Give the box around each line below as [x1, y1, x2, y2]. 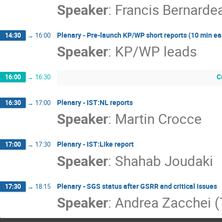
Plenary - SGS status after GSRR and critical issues [57, 181, 217, 191]
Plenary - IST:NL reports [57, 97, 133, 107]
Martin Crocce [115, 109, 202, 128]
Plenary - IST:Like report [57, 139, 134, 149]
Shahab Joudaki [115, 151, 213, 170]
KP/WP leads [115, 42, 197, 61]
